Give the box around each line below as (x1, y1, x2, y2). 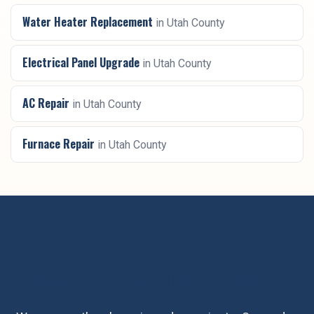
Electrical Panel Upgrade (22, 54, 139, 71)
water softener (140, 238, 264, 268)
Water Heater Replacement (22, 13, 153, 30)
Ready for (50, 238, 141, 268)
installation (34, 263, 130, 294)
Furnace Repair (22, 135, 95, 152)
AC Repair (22, 95, 69, 111)
